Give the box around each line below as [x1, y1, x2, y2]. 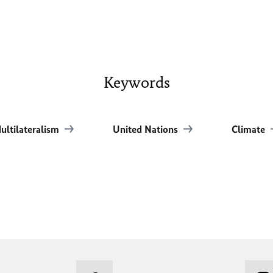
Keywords [103, 73, 170, 92]
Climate [232, 123, 268, 135]
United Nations [113, 123, 181, 135]
